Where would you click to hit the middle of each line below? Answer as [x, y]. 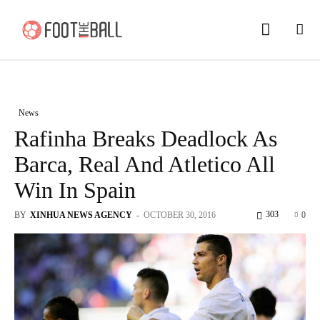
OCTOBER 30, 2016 [180, 215]
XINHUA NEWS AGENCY [81, 215]
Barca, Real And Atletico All [145, 164]
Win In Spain [75, 190]
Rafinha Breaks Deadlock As [146, 138]
